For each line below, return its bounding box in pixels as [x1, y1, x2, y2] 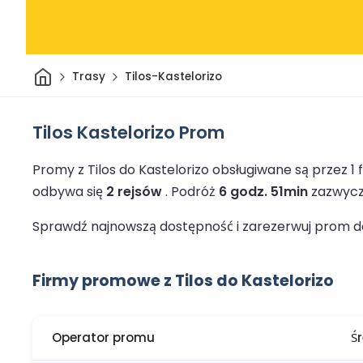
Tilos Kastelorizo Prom [32, 119, 224, 145]
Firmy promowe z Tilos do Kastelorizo [32, 269, 334, 292]
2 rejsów [106, 181, 162, 201]
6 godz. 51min [219, 181, 308, 201]
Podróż [171, 181, 219, 201]
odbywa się [32, 181, 106, 201]
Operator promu [52, 329, 155, 347]
